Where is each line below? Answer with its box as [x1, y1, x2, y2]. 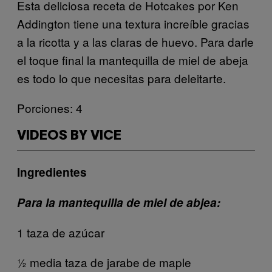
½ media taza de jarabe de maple [17, 253, 191, 270]
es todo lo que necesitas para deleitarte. [17, 69, 226, 86]
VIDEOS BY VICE [17, 129, 121, 142]
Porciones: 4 [17, 99, 83, 116]
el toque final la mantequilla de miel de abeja [17, 51, 248, 68]
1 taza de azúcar [17, 223, 104, 240]
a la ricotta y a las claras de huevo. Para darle [17, 33, 254, 50]
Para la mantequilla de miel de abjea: [17, 194, 220, 211]
